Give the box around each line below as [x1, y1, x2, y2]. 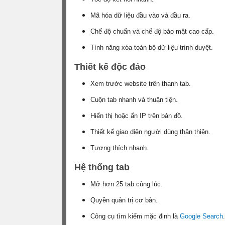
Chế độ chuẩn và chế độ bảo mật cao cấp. [90, 27, 214, 35]
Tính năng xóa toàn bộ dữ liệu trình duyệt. [90, 43, 213, 51]
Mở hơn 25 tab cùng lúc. [90, 180, 163, 188]
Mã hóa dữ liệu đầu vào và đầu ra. [90, 11, 190, 19]
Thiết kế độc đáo [74, 61, 146, 72]
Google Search [180, 212, 223, 220]
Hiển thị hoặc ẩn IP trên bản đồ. [90, 111, 183, 120]
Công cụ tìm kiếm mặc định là [90, 212, 180, 220]
